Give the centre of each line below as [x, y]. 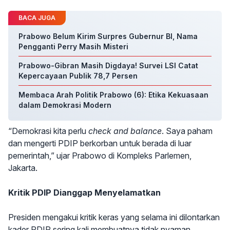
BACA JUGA [37, 18]
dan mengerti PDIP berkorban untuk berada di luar [100, 143]
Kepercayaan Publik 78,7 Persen [78, 76]
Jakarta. [23, 168]
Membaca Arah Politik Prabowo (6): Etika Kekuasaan [113, 95]
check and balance [125, 131]
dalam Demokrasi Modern [65, 105]
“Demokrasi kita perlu [48, 131]
